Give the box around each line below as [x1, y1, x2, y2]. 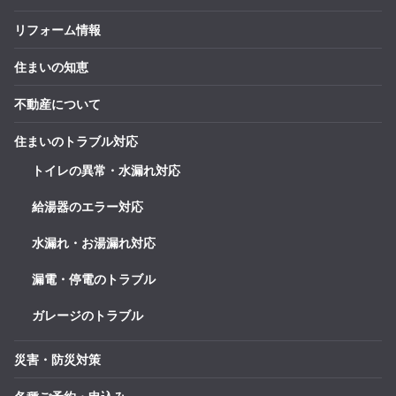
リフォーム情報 [14, 20, 101, 38]
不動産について [14, 95, 101, 112]
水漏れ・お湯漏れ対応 [32, 233, 156, 251]
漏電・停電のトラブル [32, 270, 156, 287]
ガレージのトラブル [32, 306, 143, 324]
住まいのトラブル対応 [14, 132, 138, 149]
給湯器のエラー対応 [32, 197, 143, 215]
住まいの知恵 [14, 57, 88, 75]
